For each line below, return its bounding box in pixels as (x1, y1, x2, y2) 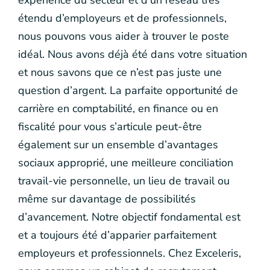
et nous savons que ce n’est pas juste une (18, 65, 222, 80)
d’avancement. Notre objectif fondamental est (18, 210, 240, 224)
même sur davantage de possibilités (18, 192, 196, 206)
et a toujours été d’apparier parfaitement (18, 228, 216, 242)
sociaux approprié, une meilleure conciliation (18, 155, 233, 170)
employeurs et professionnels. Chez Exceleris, (18, 246, 241, 260)
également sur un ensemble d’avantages (18, 137, 218, 152)
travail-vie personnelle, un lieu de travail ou (18, 174, 230, 188)
